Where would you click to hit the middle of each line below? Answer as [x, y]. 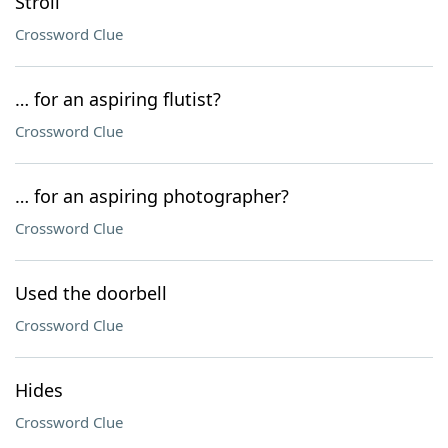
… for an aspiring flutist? [118, 99]
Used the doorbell [91, 293]
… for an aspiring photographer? [152, 196]
